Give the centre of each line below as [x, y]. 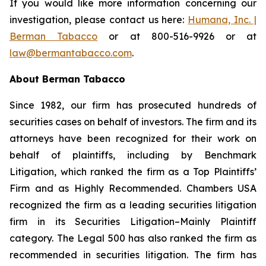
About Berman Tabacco [67, 79]
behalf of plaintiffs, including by [107, 155]
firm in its [42, 221]
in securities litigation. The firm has [167, 255]
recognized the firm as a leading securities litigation [133, 205]
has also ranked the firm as [191, 238]
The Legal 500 [91, 238]
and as [54, 188]
